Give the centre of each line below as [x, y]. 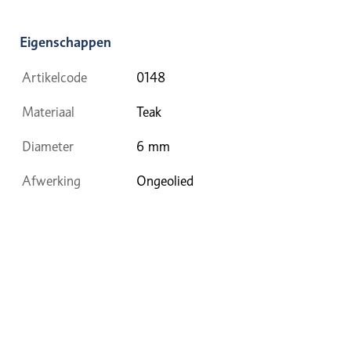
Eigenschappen [65, 42]
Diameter [48, 146]
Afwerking [51, 181]
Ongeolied [165, 181]
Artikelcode [54, 77]
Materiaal [48, 112]
